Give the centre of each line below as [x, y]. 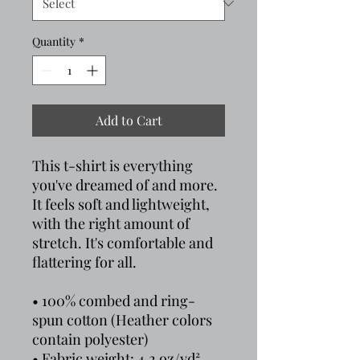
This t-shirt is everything [112, 166]
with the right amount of [111, 223]
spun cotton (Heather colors [122, 320]
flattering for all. [86, 262]
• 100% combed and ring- [114, 301]
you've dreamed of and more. [125, 185]
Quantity [54, 41]
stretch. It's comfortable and [123, 243]
